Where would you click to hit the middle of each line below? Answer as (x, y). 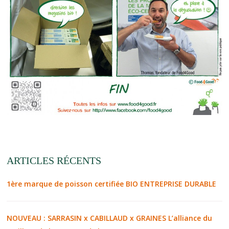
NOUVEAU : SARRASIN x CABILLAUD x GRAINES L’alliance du (110, 218)
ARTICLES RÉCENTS (54, 160)
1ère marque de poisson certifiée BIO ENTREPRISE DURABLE (112, 184)
